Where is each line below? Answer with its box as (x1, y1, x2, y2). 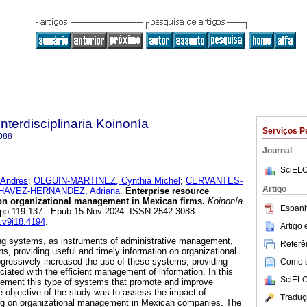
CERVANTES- (186, 175, 243, 186)
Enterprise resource (123, 186, 209, 197)
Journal (262, 146, 292, 156)
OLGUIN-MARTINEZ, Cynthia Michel (34, 175, 180, 186)
